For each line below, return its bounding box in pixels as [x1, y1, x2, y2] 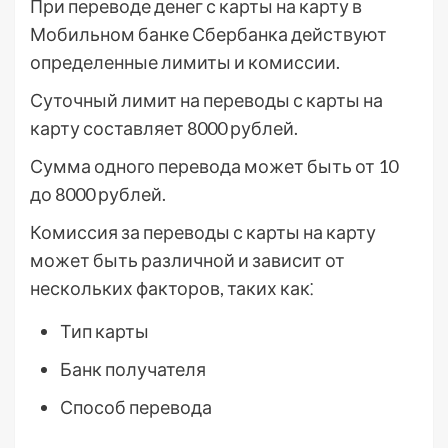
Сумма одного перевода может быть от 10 [30, 155, 398, 178]
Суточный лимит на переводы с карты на [30, 89, 383, 112]
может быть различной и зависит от [30, 249, 345, 272]
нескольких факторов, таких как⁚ [30, 277, 313, 300]
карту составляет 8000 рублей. [30, 117, 298, 140]
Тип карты [60, 320, 149, 343]
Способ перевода [60, 396, 212, 419]
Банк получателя [60, 358, 206, 381]
